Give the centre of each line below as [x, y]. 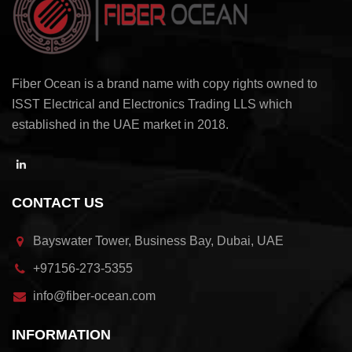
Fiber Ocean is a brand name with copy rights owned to [165, 84]
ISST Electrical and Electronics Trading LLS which [152, 104]
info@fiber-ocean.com [94, 296]
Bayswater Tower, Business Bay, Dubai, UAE [158, 241]
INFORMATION [61, 335]
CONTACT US [58, 203]
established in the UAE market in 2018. [120, 125]
